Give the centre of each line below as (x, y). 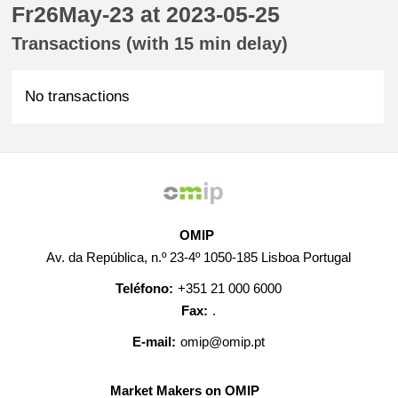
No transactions (78, 96)
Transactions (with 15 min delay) (150, 44)
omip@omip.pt (223, 342)
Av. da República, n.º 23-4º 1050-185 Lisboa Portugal (199, 257)
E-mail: (155, 342)
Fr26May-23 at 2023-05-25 (146, 14)
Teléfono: (145, 288)
